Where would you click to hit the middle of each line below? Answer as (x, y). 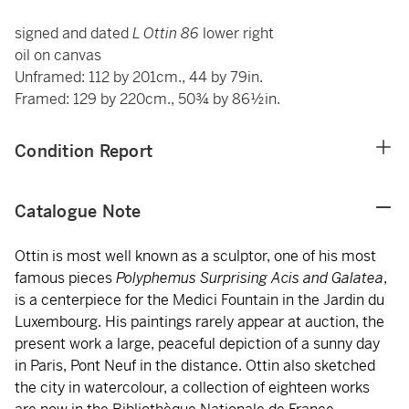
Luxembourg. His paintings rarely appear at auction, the (199, 322)
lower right (238, 33)
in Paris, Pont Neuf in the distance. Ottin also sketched (195, 366)
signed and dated (73, 33)
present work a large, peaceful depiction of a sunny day (197, 344)
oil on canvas (58, 55)
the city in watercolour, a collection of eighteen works (192, 388)
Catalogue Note (78, 211)
